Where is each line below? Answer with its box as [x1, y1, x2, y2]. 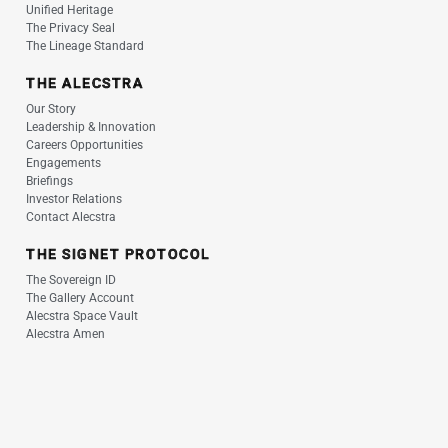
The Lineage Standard [26, 39, 144, 53]
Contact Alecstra [26, 210, 116, 224]
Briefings [26, 174, 73, 188]
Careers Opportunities [26, 138, 143, 152]
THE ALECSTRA [26, 75, 143, 91]
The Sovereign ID [26, 273, 116, 287]
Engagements [26, 156, 101, 170]
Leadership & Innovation [26, 120, 156, 134]
